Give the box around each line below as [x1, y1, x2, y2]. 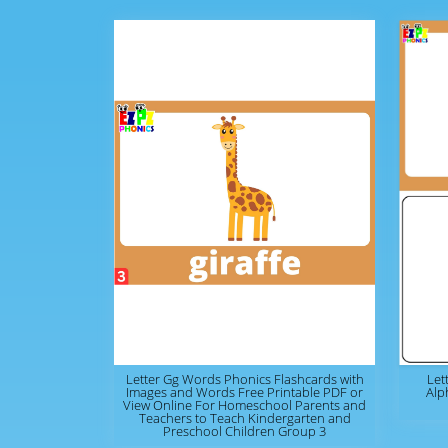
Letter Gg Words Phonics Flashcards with [125, 370, 364, 388]
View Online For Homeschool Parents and [123, 396, 366, 414]
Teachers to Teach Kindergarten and [138, 409, 351, 427]
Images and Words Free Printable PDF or [126, 383, 363, 401]
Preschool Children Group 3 [163, 422, 326, 440]
